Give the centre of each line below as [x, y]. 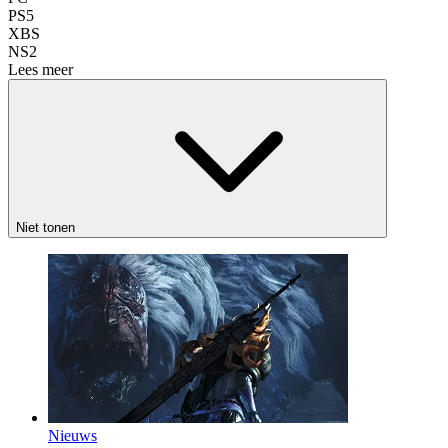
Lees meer [40, 69]
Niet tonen [45, 227]
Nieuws [72, 435]
